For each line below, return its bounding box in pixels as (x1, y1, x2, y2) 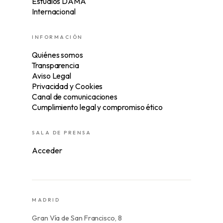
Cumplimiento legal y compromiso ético (32, 102, 163, 112)
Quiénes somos (32, 50, 83, 60)
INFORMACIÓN (32, 34, 83, 41)
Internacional (32, 6, 76, 17)
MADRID (32, 197, 60, 204)
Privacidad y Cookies (32, 81, 103, 92)
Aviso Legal (32, 71, 72, 81)
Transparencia (32, 60, 79, 71)
